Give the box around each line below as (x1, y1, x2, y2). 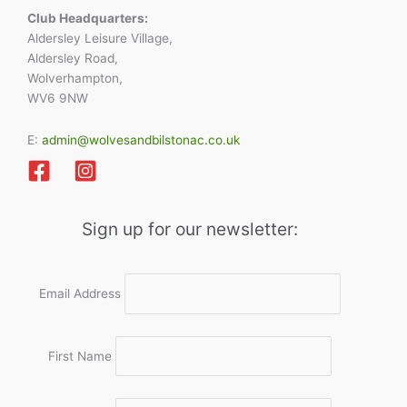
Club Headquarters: (27, 11, 148, 25)
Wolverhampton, (27, 71, 123, 85)
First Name (47, 348, 112, 363)
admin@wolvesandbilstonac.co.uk (38, 132, 240, 147)
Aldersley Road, (27, 51, 118, 65)
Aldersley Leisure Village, (27, 31, 173, 45)
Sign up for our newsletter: (82, 217, 298, 240)
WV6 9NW (27, 91, 88, 105)
